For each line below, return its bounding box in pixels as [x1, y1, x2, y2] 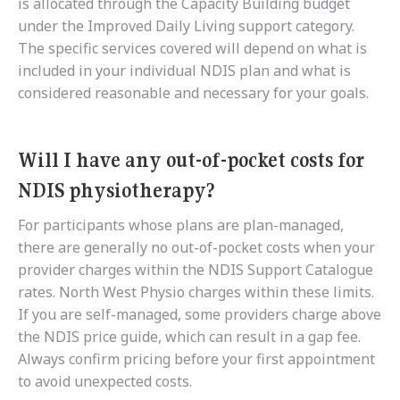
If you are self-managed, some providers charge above [18, 304, 381, 325]
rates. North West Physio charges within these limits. [18, 282, 374, 303]
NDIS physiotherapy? [18, 178, 215, 204]
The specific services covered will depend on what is [18, 38, 367, 59]
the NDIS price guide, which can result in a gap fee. [18, 327, 361, 347]
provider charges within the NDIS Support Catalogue [18, 260, 373, 280]
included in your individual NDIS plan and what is [18, 61, 351, 81]
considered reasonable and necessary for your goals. [18, 83, 369, 104]
